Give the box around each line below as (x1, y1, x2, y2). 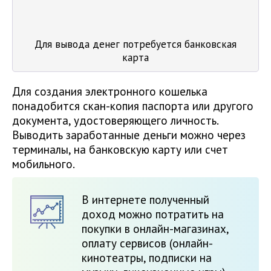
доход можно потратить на (82, 207, 224, 222)
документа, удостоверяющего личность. (12, 113, 218, 128)
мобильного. (12, 157, 75, 172)
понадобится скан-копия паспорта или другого (12, 99, 253, 114)
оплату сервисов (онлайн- (82, 236, 213, 251)
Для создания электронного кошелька (12, 84, 207, 99)
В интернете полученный (82, 192, 209, 207)
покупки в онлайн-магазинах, (82, 221, 229, 237)
